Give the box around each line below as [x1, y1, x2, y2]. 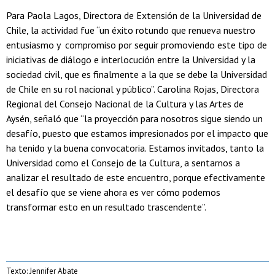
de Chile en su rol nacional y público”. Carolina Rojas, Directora [6, 82, 259, 95]
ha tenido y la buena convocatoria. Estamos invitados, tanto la [6, 141, 264, 154]
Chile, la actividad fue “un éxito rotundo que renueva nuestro [6, 23, 255, 36]
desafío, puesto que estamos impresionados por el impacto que [6, 126, 268, 139]
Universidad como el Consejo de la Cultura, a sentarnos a [6, 156, 240, 169]
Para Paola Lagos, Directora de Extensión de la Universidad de [6, 9, 261, 21]
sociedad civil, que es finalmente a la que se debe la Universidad [6, 68, 267, 80]
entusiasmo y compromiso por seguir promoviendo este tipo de [6, 38, 267, 51]
